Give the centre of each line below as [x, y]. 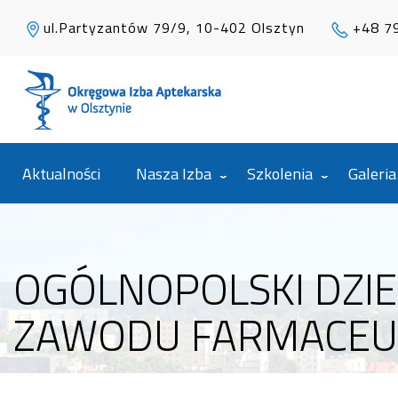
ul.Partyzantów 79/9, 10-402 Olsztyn [174, 28]
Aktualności [61, 174]
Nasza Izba [174, 174]
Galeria [372, 174]
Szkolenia [280, 174]
